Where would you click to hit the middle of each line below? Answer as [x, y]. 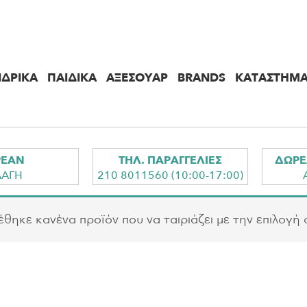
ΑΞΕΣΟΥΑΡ [137, 78]
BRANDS [201, 78]
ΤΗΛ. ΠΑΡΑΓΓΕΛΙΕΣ [170, 161]
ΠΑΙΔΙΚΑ [72, 78]
